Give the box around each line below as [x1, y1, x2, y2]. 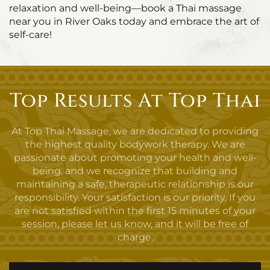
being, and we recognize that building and [33, 165, 237, 177]
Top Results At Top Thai [9, 88, 261, 114]
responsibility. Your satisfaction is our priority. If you [14, 192, 256, 203]
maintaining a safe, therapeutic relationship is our [16, 178, 254, 190]
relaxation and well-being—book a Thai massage [9, 2, 242, 14]
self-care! [9, 29, 52, 40]
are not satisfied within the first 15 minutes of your [14, 205, 256, 216]
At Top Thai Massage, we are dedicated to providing [11, 125, 259, 137]
